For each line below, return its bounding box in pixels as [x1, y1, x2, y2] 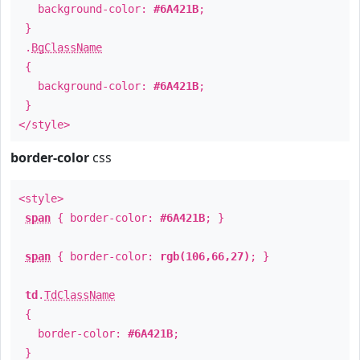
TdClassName [44, 288, 115, 301]
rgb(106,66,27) [160, 250, 250, 263]
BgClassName [31, 41, 102, 54]
